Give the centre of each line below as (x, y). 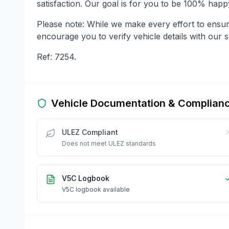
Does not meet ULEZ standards (109, 143)
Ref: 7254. (56, 56)
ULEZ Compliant (90, 132)
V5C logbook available (96, 189)
